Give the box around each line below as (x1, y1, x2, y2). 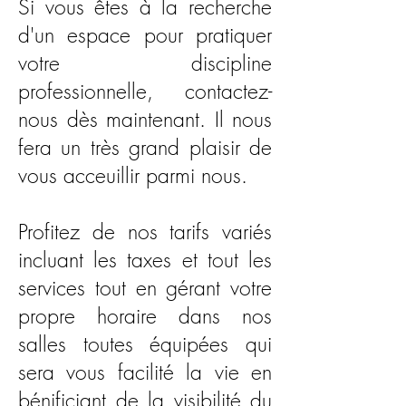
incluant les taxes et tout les (18, 246, 272, 274)
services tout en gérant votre (18, 274, 272, 302)
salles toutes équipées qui (18, 330, 272, 358)
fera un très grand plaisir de (18, 133, 272, 161)
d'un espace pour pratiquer (18, 21, 272, 49)
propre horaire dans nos (18, 302, 272, 330)
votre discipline (18, 49, 272, 77)
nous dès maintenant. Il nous (18, 105, 272, 133)
